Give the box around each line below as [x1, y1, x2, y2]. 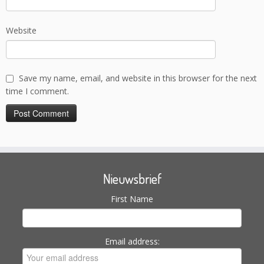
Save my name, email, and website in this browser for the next [19, 72, 257, 84]
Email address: [104, 236, 160, 247]
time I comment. [6, 85, 69, 97]
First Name [111, 193, 153, 205]
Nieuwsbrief [103, 170, 161, 187]
